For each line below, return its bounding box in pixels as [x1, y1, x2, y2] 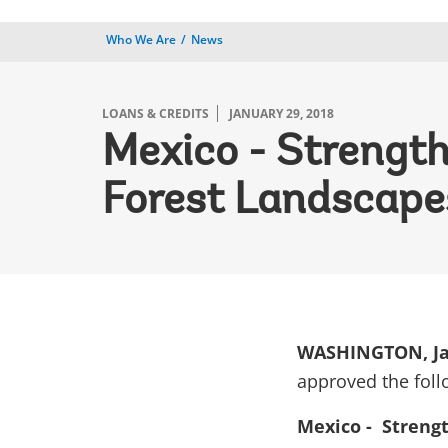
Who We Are [106, 31, 176, 48]
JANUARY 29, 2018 [229, 105, 334, 122]
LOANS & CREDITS [102, 105, 209, 122]
